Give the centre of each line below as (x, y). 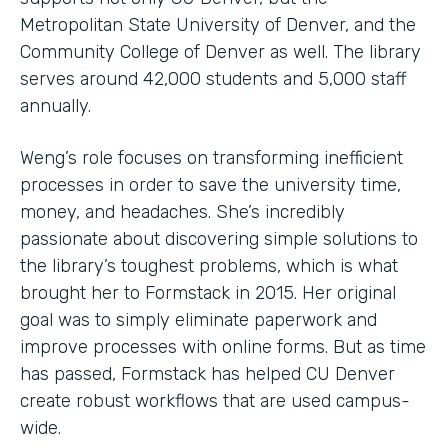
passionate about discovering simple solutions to (219, 238)
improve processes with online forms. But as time (223, 346)
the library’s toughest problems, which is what (209, 265)
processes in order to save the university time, (210, 184)
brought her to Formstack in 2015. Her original (208, 292)
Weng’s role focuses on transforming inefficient (211, 157)
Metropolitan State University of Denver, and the (218, 24)
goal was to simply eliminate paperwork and (198, 319)
